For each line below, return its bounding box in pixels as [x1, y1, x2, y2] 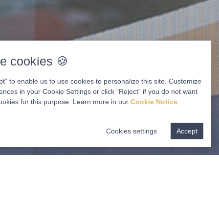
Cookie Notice [131, 98, 177, 106]
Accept [176, 127, 197, 135]
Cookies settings [106, 127, 157, 135]
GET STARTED [131, 198, 185, 208]
